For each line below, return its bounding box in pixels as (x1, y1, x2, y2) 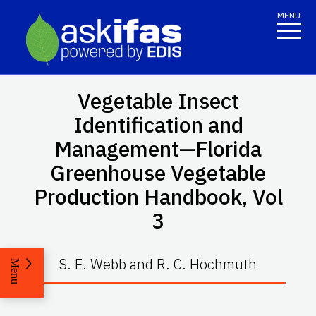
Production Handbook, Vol (33, 182, 283, 210)
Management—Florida (54, 134, 262, 162)
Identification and (73, 110, 243, 138)
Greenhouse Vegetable (50, 158, 266, 186)
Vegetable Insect (77, 86, 239, 114)
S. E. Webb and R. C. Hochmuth (59, 254, 257, 274)
